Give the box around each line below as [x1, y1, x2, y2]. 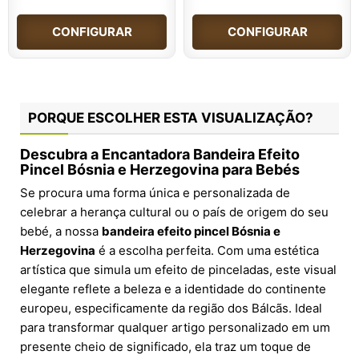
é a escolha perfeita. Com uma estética [95, 243, 319, 259]
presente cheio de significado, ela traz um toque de [20, 339, 311, 355]
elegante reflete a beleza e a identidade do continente [20, 281, 326, 297]
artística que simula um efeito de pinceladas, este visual [20, 262, 337, 278]
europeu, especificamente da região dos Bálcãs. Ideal [20, 301, 322, 317]
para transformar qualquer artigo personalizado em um [20, 320, 330, 336]
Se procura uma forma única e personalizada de [20, 185, 290, 201]
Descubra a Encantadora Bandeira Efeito [20, 146, 300, 163]
